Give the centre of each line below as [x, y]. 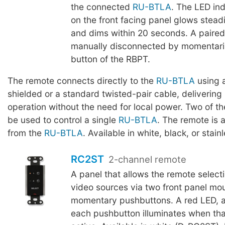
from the [26, 133]
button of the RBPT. [110, 59]
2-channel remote [146, 159]
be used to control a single [63, 120]
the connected [101, 7]
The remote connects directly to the [82, 81]
